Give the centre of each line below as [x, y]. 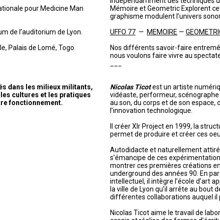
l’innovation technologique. [151, 110]
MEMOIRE [162, 32]
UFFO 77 [123, 32]
